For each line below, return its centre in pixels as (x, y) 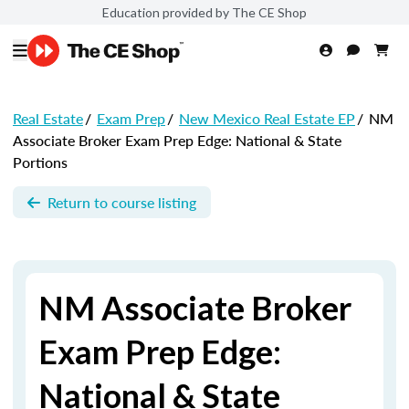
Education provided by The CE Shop (204, 12)
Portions (40, 162)
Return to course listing (122, 202)
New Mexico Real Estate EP (267, 118)
